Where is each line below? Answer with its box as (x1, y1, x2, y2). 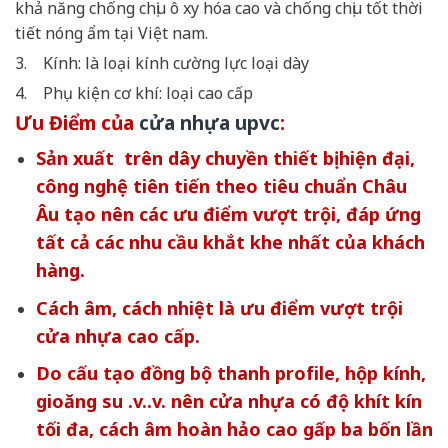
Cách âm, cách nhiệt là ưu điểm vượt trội (35, 295, 403, 320)
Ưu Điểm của (15, 108, 139, 136)
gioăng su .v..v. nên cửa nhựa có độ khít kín (35, 389, 422, 414)
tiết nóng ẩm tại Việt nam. (15, 22, 208, 45)
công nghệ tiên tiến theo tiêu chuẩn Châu (35, 174, 407, 199)
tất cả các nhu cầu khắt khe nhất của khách (35, 230, 425, 255)
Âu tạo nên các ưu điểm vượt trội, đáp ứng (35, 202, 421, 227)
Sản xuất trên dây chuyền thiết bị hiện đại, (35, 146, 415, 171)
